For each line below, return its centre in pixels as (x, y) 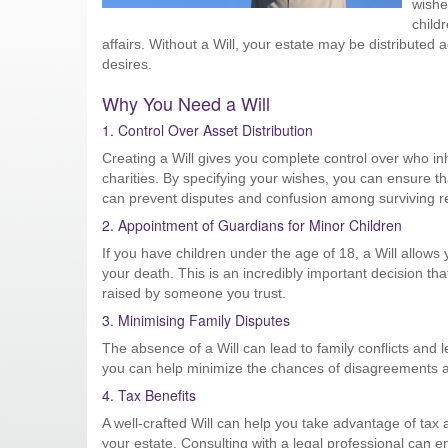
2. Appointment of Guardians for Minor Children (252, 225)
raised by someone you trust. (194, 293)
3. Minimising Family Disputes (196, 320)
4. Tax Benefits (149, 395)
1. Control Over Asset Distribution (207, 130)
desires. (127, 64)
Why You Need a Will (186, 103)
